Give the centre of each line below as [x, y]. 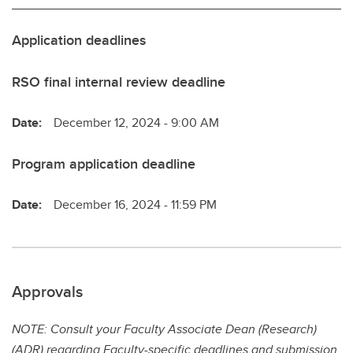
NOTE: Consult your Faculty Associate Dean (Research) [164, 329]
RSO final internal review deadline [119, 82]
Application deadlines [79, 41]
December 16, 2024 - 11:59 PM [135, 205]
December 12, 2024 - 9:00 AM [136, 123]
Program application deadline [104, 164]
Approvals [47, 292]
